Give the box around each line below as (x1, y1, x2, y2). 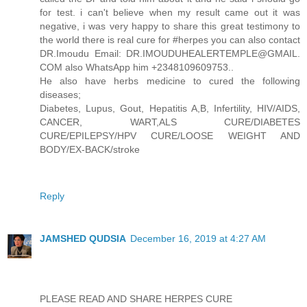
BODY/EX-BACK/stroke (40, 143, 140, 155)
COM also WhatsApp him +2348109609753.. (40, 61, 234, 73)
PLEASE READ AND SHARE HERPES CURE (40, 293, 232, 304)
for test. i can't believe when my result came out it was (40, 6, 300, 18)
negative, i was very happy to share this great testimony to (40, 20, 300, 32)
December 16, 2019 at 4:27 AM (130, 232, 266, 244)
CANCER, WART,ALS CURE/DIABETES (40, 116, 300, 127)
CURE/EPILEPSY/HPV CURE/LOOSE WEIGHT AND (40, 130, 300, 141)
